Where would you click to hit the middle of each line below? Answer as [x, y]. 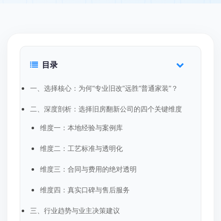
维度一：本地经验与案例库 [81, 128]
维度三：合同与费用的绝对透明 [88, 169]
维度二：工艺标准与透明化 [81, 148]
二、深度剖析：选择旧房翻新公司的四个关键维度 [106, 109]
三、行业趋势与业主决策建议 [75, 210]
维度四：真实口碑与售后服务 [85, 190]
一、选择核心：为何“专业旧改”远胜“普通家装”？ [104, 88]
